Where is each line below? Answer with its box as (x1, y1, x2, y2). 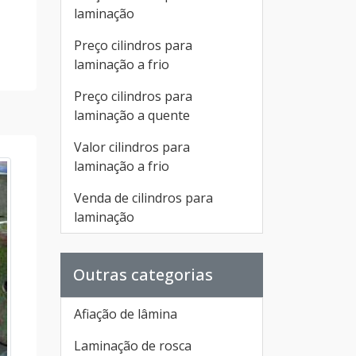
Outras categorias (73, 264, 213, 285)
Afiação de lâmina (74, 305, 177, 323)
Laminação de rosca (74, 337, 192, 354)
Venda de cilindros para (74, 189, 213, 207)
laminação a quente (74, 106, 190, 124)
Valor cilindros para (74, 138, 190, 156)
